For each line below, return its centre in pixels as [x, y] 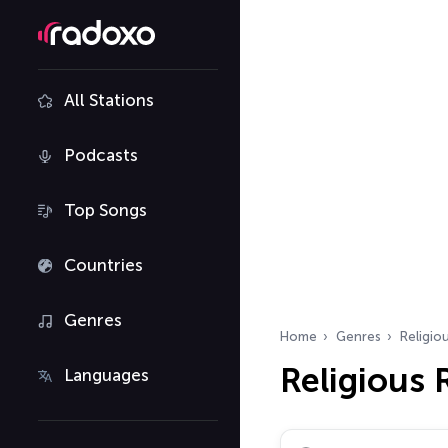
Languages [106, 375]
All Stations [109, 100]
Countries [103, 265]
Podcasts [101, 155]
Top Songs [105, 210]
